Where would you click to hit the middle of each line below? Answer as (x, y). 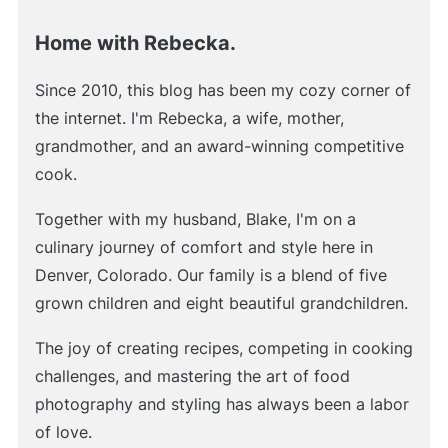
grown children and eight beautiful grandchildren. (221, 303)
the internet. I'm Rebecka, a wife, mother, (189, 118)
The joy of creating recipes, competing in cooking (223, 348)
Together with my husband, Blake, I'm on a (195, 219)
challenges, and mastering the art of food (192, 376)
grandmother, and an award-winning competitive (219, 146)
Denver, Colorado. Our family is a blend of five (210, 275)
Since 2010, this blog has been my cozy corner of (222, 90)
